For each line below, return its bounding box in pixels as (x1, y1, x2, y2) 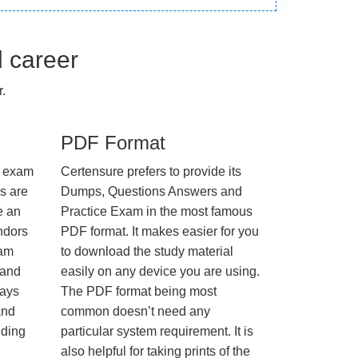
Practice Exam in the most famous (61, 205, 253, 218)
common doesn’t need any (61, 304, 210, 318)
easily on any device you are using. (61, 265, 260, 278)
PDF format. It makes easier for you (61, 225, 259, 238)
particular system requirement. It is (61, 324, 253, 338)
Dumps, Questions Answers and (61, 185, 242, 198)
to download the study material (61, 245, 233, 258)
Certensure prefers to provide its (61, 165, 241, 178)
